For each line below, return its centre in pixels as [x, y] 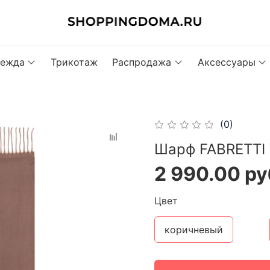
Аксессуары [226, 62]
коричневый [194, 230]
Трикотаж [74, 62]
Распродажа [142, 62]
